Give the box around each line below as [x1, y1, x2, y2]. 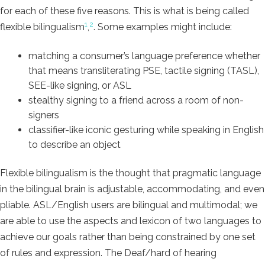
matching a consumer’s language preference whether [28, 50, 260, 62]
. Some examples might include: [93, 21, 232, 33]
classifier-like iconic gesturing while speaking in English [28, 124, 264, 135]
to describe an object [28, 138, 121, 150]
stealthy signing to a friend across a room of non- [28, 94, 244, 106]
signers [28, 109, 59, 121]
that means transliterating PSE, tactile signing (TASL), [28, 64, 259, 76]
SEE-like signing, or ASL [28, 79, 131, 91]
